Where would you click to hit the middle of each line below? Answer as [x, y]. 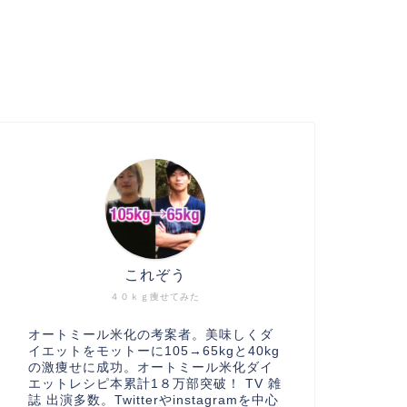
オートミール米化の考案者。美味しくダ [150, 335]
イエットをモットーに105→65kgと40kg [154, 351]
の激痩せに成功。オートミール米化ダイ [150, 367]
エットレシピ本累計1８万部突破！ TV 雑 [154, 384]
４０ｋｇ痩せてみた [155, 297]
